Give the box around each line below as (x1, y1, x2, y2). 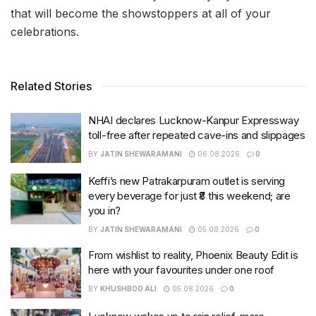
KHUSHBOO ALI (100, 284, 157, 293)
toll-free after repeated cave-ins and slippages (88, 128, 305, 142)
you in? (88, 204, 121, 218)
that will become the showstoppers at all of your (11, 6, 271, 20)
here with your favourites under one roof (88, 263, 274, 277)
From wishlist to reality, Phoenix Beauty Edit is (88, 248, 298, 262)
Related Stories (11, 78, 92, 93)
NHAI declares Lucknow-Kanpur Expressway (88, 113, 299, 127)
